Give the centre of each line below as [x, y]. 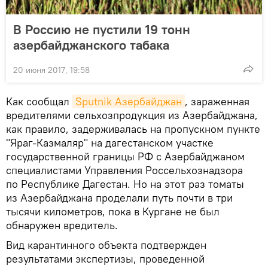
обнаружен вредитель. [62, 225]
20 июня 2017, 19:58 [51, 70]
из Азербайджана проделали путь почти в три [119, 197]
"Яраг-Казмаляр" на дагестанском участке [110, 142]
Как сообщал [39, 101]
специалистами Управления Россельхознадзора [124, 170]
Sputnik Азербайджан [129, 101]
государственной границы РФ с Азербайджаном [125, 156]
